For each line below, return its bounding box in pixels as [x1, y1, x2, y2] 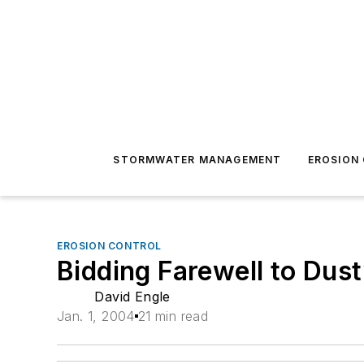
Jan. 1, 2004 [57, 308, 135, 324]
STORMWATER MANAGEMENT [113, 154, 282, 166]
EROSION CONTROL [57, 240, 162, 252]
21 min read [137, 308, 209, 324]
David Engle [94, 288, 171, 305]
